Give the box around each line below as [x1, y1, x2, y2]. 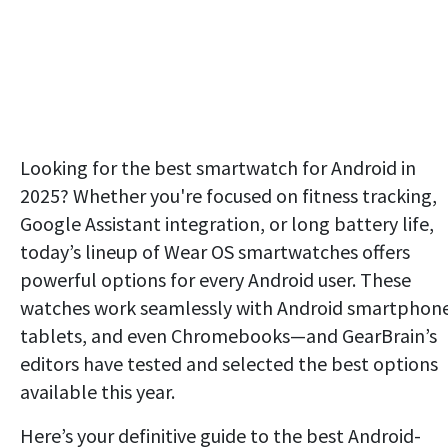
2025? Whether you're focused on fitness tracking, [20, 183, 437, 209]
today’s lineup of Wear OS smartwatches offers [20, 239, 410, 265]
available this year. [20, 379, 175, 405]
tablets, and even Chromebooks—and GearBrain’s [20, 323, 437, 349]
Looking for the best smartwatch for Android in [20, 155, 416, 181]
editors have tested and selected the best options [20, 351, 438, 377]
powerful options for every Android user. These [20, 267, 411, 293]
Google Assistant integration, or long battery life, [20, 211, 434, 237]
